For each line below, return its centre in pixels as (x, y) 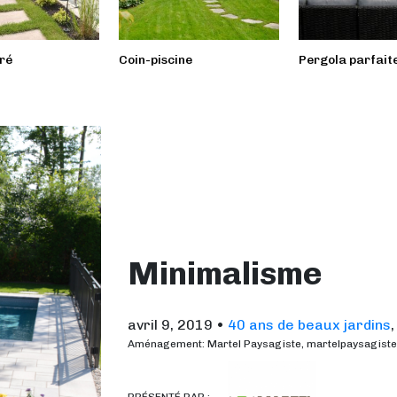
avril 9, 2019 (170, 324)
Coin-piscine (155, 60)
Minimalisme (225, 273)
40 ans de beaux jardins (309, 324)
